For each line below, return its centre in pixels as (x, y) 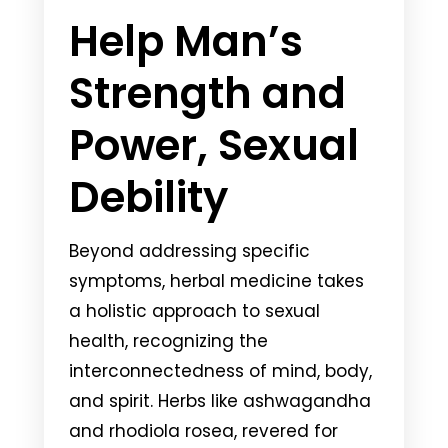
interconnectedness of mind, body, (220, 370)
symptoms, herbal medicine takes (216, 280)
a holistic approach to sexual (194, 310)
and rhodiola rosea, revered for (203, 430)
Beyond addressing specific (189, 250)
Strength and (207, 93)
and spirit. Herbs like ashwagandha (220, 400)
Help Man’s (186, 41)
